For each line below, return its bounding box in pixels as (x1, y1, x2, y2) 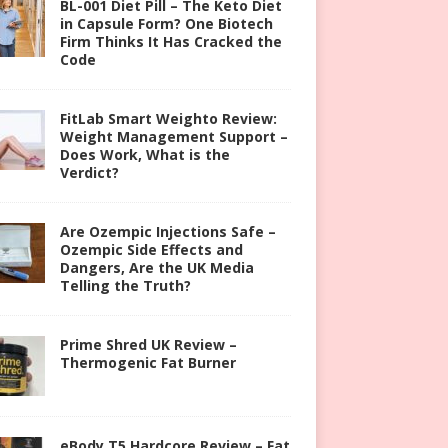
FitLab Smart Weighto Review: (59, 108, 277, 128)
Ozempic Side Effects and (59, 239, 243, 259)
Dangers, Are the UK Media (59, 257, 254, 277)
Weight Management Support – (59, 126, 288, 146)
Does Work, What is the (59, 144, 230, 164)
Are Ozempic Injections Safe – (59, 221, 276, 241)
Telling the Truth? (59, 275, 191, 295)
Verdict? (59, 162, 119, 182)
